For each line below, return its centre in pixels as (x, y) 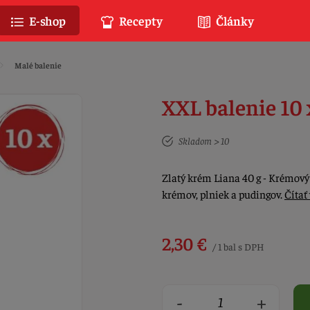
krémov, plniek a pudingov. (223, 194)
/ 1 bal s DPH (237, 246)
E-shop (46, 20)
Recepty (140, 20)
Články (234, 20)
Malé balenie (38, 65)
